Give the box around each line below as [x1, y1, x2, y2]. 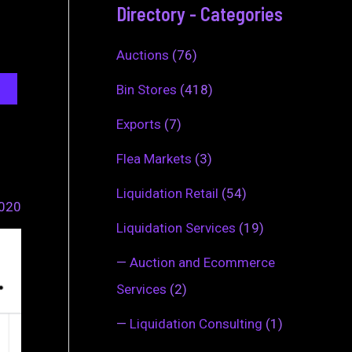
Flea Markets [116, 150, 192, 167]
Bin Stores [116, 81, 177, 97]
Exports [116, 115, 161, 132]
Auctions [116, 46, 169, 63]
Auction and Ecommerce [130, 254, 275, 270]
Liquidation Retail [116, 185, 218, 201]
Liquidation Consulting [130, 315, 262, 332]
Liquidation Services [116, 219, 236, 236]
